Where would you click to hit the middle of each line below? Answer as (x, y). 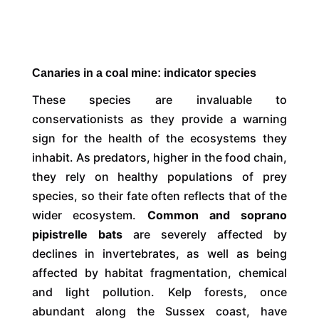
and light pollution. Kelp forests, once (159, 292)
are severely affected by (210, 234)
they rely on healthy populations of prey (159, 176)
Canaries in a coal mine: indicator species (144, 73)
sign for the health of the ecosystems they (159, 138)
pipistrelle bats (77, 234)
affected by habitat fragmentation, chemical (159, 272)
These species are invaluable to (159, 99)
